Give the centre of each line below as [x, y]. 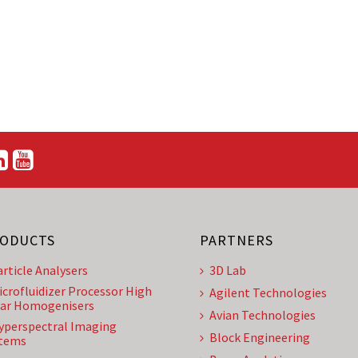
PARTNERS [237, 240]
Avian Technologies [263, 315]
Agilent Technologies [268, 292]
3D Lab [228, 270]
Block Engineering [260, 337]
